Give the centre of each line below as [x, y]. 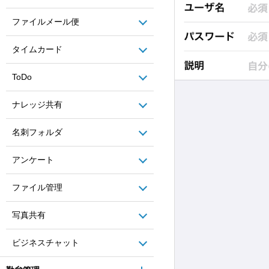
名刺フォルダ [37, 132]
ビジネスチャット [46, 243]
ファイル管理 [37, 187]
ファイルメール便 [46, 22]
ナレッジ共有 [37, 104]
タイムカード [37, 49]
